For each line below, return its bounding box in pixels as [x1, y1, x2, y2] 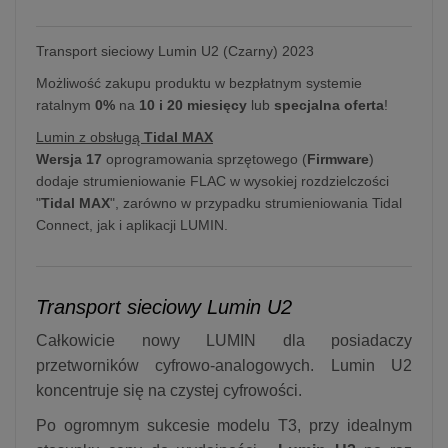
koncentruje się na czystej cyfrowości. [36, 381, 302, 399]
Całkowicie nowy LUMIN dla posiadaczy [36, 331, 412, 349]
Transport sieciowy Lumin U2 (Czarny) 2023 [36, 42, 314, 59]
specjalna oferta [274, 96, 384, 113]
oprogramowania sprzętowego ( [102, 150, 307, 167]
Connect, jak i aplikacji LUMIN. [36, 216, 228, 233]
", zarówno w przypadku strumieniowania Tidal [110, 194, 402, 211]
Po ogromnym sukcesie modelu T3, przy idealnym [36, 416, 412, 434]
